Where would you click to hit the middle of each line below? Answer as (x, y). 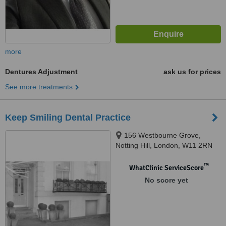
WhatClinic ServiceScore (166, 168)
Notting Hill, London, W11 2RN (164, 145)
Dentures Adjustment (41, 72)
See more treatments (39, 87)
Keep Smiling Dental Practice (68, 118)
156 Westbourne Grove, (162, 135)
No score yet (166, 180)
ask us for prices (192, 72)
